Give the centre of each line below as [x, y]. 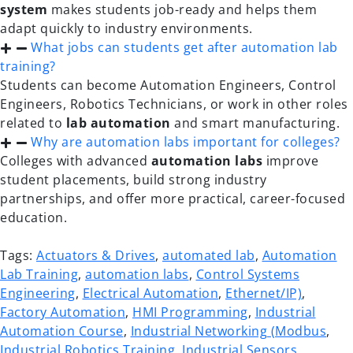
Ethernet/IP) [264, 293]
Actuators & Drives [96, 255]
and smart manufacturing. [255, 123]
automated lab [209, 255]
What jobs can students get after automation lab [184, 47]
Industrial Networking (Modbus [228, 331]
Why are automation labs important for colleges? [186, 142]
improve [290, 161]
